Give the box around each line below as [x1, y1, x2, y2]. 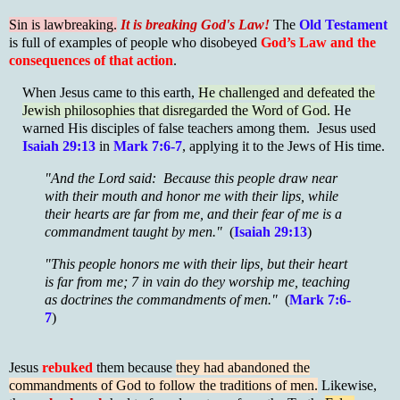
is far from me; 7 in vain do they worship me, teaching [45, 273, 350, 289]
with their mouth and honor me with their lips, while [45, 188, 338, 204]
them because [93, 359, 176, 375]
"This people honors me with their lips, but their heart [45, 255, 347, 271]
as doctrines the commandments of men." [45, 291, 278, 307]
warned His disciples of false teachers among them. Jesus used [22, 121, 376, 137]
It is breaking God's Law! [121, 17, 270, 33]
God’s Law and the [261, 35, 376, 51]
